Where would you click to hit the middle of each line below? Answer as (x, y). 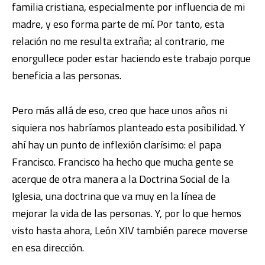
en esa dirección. (48, 248)
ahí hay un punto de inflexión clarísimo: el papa (117, 145)
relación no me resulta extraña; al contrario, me (118, 41)
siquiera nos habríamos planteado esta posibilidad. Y (128, 127)
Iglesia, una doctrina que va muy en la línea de (114, 196)
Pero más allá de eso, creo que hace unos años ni (119, 110)
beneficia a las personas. (67, 75)
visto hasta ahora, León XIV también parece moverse (130, 230)
